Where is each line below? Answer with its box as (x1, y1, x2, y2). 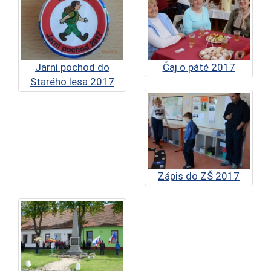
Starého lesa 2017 (30, 75, 114, 88)
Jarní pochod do (35, 60, 109, 73)
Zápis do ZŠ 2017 (158, 170, 240, 183)
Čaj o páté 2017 (162, 60, 235, 73)
